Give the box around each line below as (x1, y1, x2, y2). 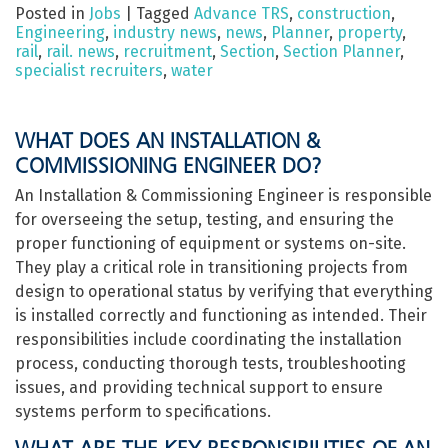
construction (297, 4, 391, 23)
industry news (113, 23, 217, 42)
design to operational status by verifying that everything (15, 282, 433, 301)
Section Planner (283, 42, 400, 61)
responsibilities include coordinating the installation (15, 330, 402, 349)
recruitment (123, 42, 212, 61)
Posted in (15, 4, 89, 23)
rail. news (46, 42, 115, 61)
